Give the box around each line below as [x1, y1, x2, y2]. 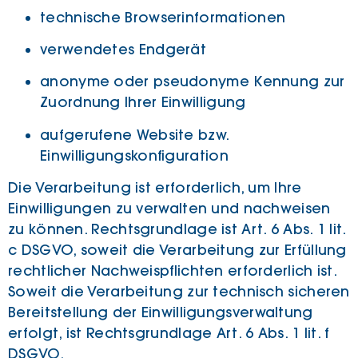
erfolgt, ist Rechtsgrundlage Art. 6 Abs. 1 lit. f [8, 324, 330, 343]
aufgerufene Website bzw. [40, 125, 229, 144]
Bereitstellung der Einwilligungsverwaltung [8, 304, 313, 322]
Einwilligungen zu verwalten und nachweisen [8, 200, 331, 218]
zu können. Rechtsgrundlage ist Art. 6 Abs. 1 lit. [8, 221, 346, 239]
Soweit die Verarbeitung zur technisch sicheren [8, 283, 350, 301]
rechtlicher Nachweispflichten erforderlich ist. [8, 262, 337, 280]
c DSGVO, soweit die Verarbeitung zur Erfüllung [8, 241, 347, 260]
